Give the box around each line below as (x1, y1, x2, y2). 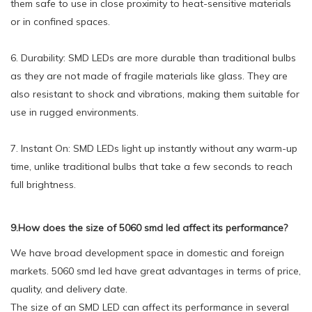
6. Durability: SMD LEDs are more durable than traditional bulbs (10, 51, 296, 64)
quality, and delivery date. (10, 282, 127, 295)
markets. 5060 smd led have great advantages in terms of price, (10, 264, 301, 277)
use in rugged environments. (10, 105, 139, 118)
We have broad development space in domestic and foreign (10, 246, 284, 259)
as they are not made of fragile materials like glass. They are (10, 69, 288, 82)
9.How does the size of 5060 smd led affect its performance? (10, 221, 288, 234)
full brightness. (10, 178, 76, 191)
